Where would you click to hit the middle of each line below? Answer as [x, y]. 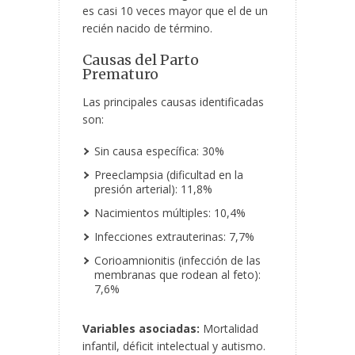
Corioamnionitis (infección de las [177, 261]
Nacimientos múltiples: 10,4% [170, 213]
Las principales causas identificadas [173, 102]
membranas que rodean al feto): [177, 275]
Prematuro [120, 74]
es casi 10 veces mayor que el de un [175, 11]
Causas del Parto [141, 60]
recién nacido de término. [147, 29]
